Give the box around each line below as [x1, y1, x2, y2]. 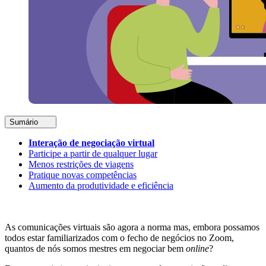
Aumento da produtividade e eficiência [28, 180, 173, 191]
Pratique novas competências [28, 170, 137, 180]
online [186, 243, 209, 254]
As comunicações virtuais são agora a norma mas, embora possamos [5, 222, 259, 233]
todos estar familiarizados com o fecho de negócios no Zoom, [5, 233, 234, 243]
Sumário [9, 118, 38, 127]
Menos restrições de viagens [28, 159, 134, 170]
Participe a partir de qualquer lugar [28, 148, 157, 159]
